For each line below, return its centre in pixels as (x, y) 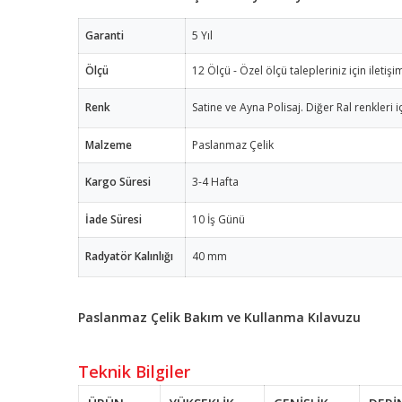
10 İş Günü (217, 219)
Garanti (103, 35)
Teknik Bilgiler (134, 371)
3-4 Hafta (214, 181)
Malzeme (107, 144)
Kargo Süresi (117, 181)
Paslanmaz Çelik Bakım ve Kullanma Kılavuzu (221, 317)
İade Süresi (112, 219)
